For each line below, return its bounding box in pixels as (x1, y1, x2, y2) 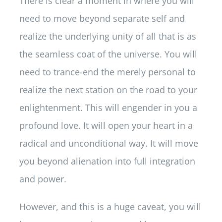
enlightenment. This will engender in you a (19, 102, 197, 114)
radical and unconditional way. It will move (19, 137, 198, 150)
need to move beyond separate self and (19, 12, 185, 25)
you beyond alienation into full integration (19, 155, 195, 167)
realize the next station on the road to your (19, 84, 200, 96)
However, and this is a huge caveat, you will (19, 201, 201, 213)
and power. (19, 173, 66, 185)
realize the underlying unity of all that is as (19, 30, 196, 43)
